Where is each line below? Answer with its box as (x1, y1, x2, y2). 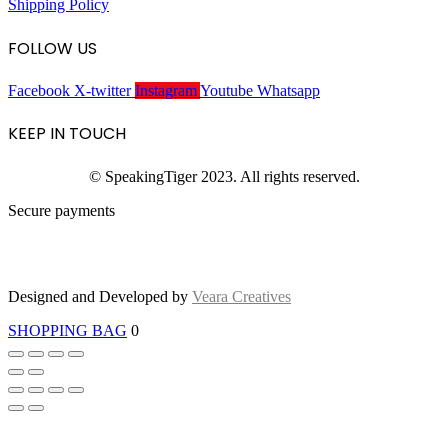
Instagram (135, 81, 197, 99)
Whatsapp (257, 81, 320, 99)
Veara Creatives (192, 287, 291, 305)
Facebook (8, 81, 70, 99)
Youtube (200, 81, 253, 99)
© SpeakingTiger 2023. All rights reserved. (88, 167, 360, 185)
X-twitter (74, 81, 131, 99)
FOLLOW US (8, 36, 97, 60)
